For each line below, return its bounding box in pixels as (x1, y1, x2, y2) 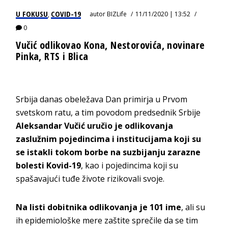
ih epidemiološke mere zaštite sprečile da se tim (16, 214, 198, 226)
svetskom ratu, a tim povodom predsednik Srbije (16, 106, 201, 118)
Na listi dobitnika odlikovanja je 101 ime (16, 201, 182, 213)
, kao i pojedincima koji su (81, 159, 179, 171)
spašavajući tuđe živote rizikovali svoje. (16, 173, 165, 184)
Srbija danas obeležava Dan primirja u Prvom (16, 93, 188, 105)
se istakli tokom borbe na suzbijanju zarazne (16, 146, 201, 158)
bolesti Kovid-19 (16, 159, 81, 171)
